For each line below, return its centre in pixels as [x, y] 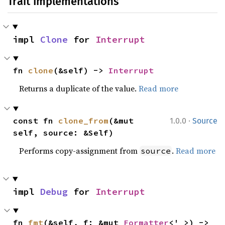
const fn [36, 121]
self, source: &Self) [64, 133]
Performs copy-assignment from [80, 151]
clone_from [84, 121]
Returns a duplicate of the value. [79, 88]
